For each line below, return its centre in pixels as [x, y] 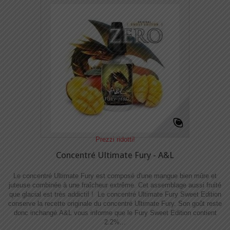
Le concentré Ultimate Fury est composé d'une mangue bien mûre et [115, 176]
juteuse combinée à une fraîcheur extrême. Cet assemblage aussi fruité [115, 185]
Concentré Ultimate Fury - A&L [115, 155]
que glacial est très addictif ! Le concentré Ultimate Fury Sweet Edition [115, 194]
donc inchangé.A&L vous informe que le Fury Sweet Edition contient [115, 213]
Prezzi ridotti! [115, 139]
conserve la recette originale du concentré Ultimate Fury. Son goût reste [115, 204]
